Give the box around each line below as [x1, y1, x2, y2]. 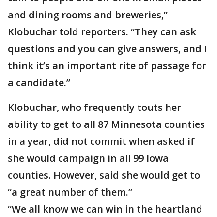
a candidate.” [8, 76, 70, 89]
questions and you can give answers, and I [8, 42, 207, 55]
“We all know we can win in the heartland [8, 202, 202, 216]
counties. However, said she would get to [8, 169, 200, 182]
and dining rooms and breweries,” [8, 8, 168, 21]
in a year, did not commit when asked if [8, 135, 195, 148]
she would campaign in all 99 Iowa [8, 152, 169, 165]
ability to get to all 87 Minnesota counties [8, 118, 205, 131]
